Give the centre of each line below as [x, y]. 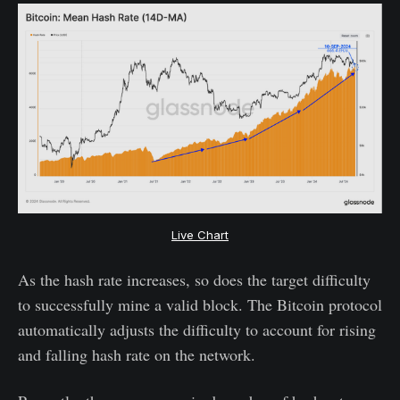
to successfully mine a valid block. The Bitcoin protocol [200, 304]
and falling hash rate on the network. [137, 354]
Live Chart [200, 234]
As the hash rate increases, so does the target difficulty [194, 279]
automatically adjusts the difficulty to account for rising [197, 329]
